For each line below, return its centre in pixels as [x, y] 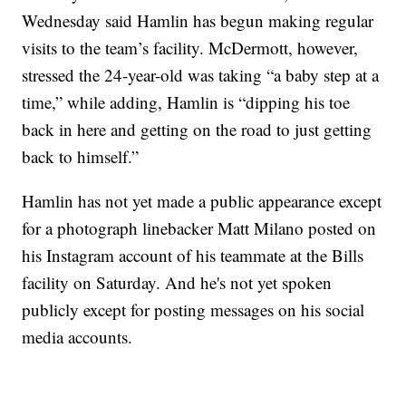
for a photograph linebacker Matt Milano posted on [199, 228]
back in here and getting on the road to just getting [197, 130]
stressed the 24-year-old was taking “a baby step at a [201, 75]
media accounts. [77, 337]
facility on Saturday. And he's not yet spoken [177, 283]
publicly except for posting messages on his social [193, 310]
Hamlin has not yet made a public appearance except [202, 201]
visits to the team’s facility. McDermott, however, [190, 48]
